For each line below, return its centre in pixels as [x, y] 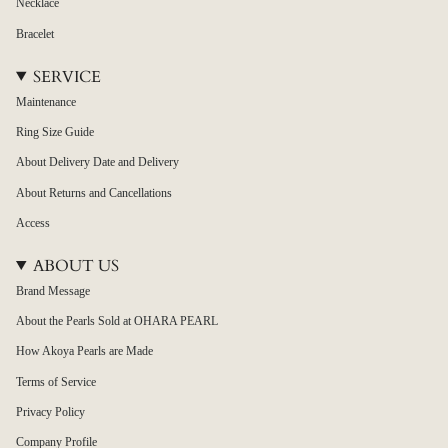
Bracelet [35, 33]
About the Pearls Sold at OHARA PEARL [117, 321]
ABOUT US [75, 265]
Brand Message [53, 290]
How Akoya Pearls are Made [84, 351]
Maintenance [46, 101]
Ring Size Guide [55, 131]
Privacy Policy [50, 412]
